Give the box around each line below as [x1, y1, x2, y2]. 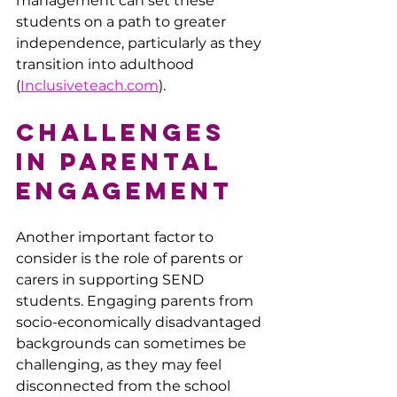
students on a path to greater [16, 12, 230, 30]
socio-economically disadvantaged [16, 313, 265, 331]
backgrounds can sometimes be [16, 334, 250, 352]
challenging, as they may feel [16, 355, 225, 373]
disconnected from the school [16, 377, 234, 394]
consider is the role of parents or [16, 249, 246, 267]
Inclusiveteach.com [20, 76, 159, 94]
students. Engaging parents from [16, 292, 257, 309]
